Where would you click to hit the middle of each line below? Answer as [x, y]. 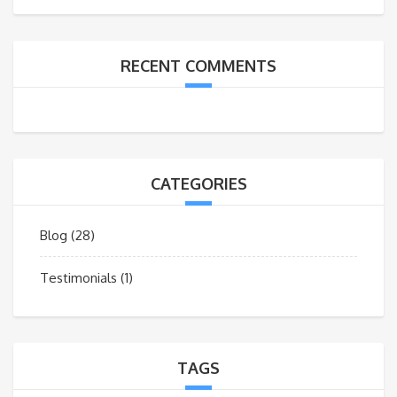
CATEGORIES [198, 183]
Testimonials [78, 278]
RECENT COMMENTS [198, 66]
